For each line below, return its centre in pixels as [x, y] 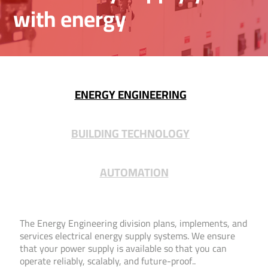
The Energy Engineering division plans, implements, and [133, 223]
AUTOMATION [134, 173]
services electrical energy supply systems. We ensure [127, 236]
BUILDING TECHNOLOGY [130, 134]
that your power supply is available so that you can [123, 249]
